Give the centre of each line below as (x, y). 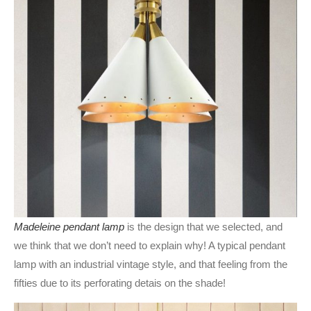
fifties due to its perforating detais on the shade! (120, 283)
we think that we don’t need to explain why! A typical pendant (150, 246)
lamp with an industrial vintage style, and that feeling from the (151, 264)
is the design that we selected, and (203, 227)
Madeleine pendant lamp (69, 227)
